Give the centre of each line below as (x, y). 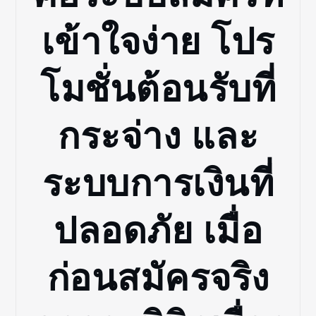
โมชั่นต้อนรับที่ (158, 89)
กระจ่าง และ (158, 136)
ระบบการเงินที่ (158, 184)
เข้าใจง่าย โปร (158, 42)
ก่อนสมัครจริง (158, 278)
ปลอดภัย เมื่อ (158, 231)
